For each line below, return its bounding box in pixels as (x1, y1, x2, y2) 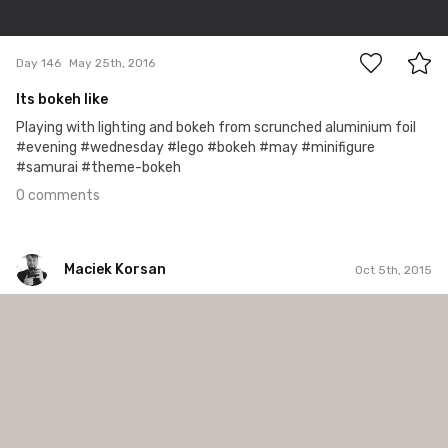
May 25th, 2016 (69, 55, 155, 70)
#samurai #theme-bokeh (16, 159, 181, 177)
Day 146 (16, 55, 61, 70)
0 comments (16, 187, 100, 205)
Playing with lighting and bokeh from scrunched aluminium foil (16, 119, 416, 137)
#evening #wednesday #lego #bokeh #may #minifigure (16, 139, 375, 157)
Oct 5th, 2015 (355, 262, 432, 277)
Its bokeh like (16, 91, 108, 109)
